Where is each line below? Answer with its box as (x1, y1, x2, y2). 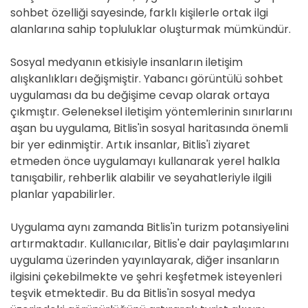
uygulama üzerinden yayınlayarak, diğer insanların (10, 252, 279, 268)
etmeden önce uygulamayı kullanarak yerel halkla (10, 153, 280, 169)
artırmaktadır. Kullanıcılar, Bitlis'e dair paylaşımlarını (10, 236, 289, 252)
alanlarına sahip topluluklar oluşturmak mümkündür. (10, 21, 291, 37)
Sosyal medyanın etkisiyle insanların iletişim (10, 54, 243, 70)
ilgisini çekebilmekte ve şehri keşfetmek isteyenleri (10, 269, 282, 285)
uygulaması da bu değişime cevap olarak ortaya (10, 87, 269, 103)
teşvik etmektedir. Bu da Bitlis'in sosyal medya (10, 285, 255, 301)
